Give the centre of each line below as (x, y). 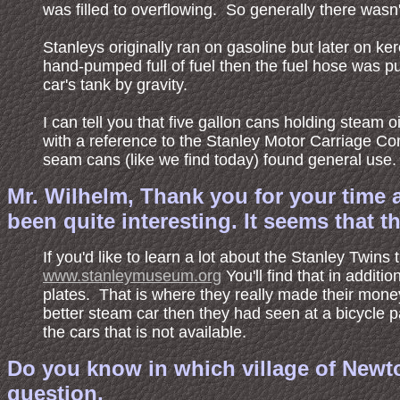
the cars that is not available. (145, 332)
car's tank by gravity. (115, 85)
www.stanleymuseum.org (132, 276)
